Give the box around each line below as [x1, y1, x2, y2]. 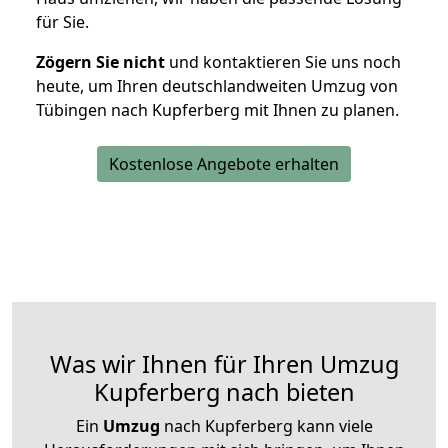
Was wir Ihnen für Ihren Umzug [49, 348, 399, 381]
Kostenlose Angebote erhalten [109, 153, 339, 176]
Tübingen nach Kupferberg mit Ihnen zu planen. [36, 99, 399, 122]
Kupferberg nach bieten [93, 376, 355, 409]
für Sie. [36, 11, 89, 34]
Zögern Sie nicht [36, 51, 165, 74]
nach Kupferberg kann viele [159, 415, 373, 438]
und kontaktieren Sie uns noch [165, 51, 401, 74]
